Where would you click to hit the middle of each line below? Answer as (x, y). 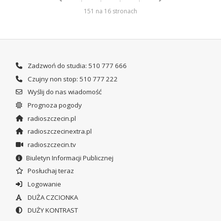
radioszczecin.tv (51, 144)
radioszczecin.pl (51, 118)
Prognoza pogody (54, 105)
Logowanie (43, 184)
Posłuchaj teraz (50, 171)
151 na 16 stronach (110, 11)
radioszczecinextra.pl (59, 131)
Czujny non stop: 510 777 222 (72, 79)
